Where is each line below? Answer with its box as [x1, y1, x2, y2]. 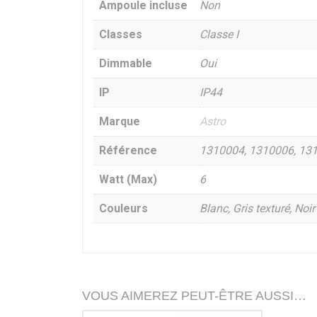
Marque [98, 115, 140, 129]
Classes [98, 28, 142, 42]
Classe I [199, 28, 238, 42]
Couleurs [98, 202, 148, 216]
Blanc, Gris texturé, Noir [199, 202, 315, 216]
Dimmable [98, 57, 152, 71]
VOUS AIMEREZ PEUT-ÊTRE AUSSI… [81, 289, 306, 304]
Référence [98, 144, 157, 158]
